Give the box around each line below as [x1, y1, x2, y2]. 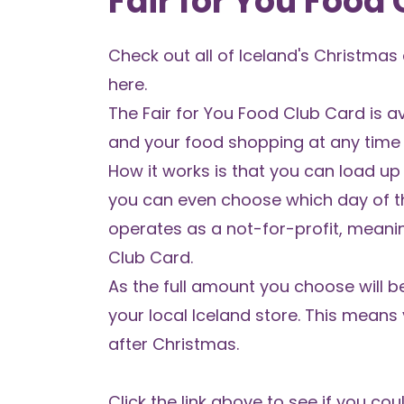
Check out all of [108, 44, 239, 67]
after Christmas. [108, 333, 239, 355]
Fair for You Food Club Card [142, 102, 365, 124]
